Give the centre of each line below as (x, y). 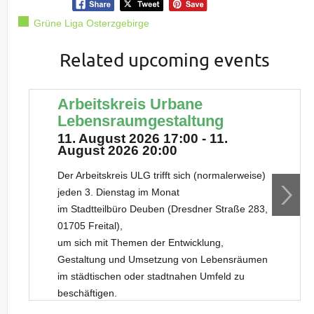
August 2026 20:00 (118, 150)
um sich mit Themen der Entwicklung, (141, 242)
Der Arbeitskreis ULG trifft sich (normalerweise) (162, 175)
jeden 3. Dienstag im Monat (119, 192)
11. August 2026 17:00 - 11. (143, 138)
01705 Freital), (90, 225)
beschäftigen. (88, 293)
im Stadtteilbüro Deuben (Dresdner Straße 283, (163, 209)
